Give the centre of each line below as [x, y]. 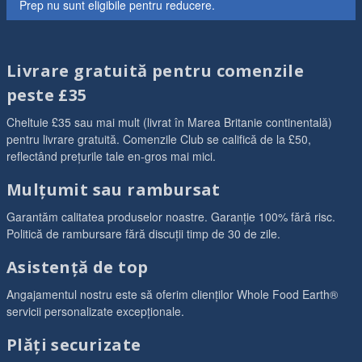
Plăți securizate [74, 345]
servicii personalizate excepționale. [95, 311]
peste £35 [47, 95]
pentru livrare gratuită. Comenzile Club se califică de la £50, [159, 139]
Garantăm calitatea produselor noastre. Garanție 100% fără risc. [171, 217]
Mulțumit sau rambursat [114, 189]
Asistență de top [78, 267]
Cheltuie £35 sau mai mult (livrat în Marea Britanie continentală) [169, 122]
